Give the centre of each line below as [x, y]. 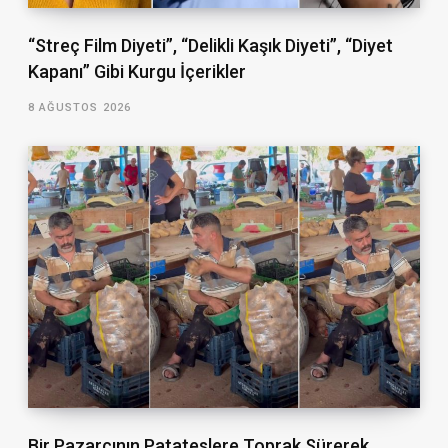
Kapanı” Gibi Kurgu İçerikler [136, 71]
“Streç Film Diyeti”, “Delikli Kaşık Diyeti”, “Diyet [210, 45]
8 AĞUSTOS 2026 [79, 107]
